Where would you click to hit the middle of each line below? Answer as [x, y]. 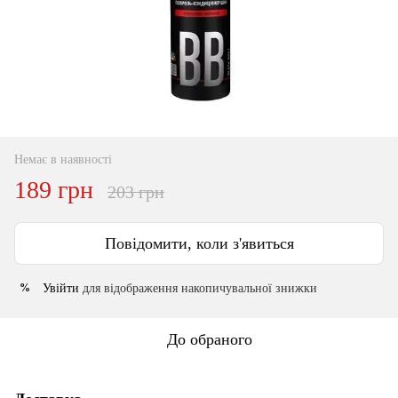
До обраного [210, 339]
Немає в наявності [63, 159]
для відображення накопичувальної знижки [198, 288]
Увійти [61, 288]
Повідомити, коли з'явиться [199, 243]
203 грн [136, 191]
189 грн [54, 189]
